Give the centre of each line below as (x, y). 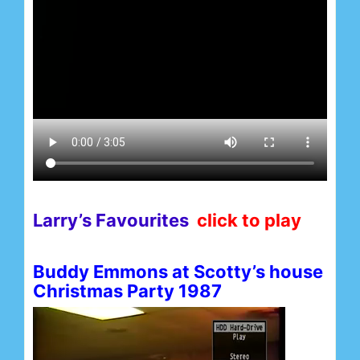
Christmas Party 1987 (127, 290)
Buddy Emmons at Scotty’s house (178, 271)
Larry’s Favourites (115, 220)
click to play (249, 220)
